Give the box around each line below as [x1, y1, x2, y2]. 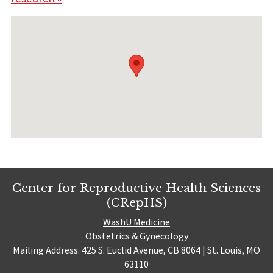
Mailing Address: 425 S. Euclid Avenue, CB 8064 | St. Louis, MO [13, 244, 260, 257]
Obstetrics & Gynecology [85, 230, 188, 243]
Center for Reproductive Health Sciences [12, 180, 261, 195]
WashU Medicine [103, 216, 170, 229]
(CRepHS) [106, 194, 167, 210]
